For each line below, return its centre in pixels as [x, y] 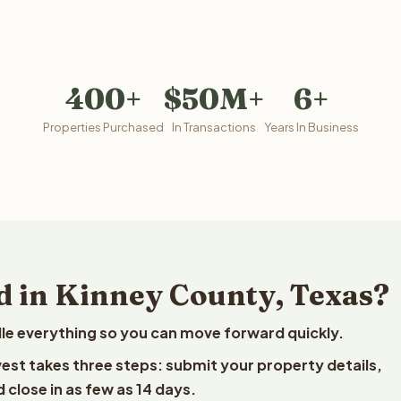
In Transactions [213, 127]
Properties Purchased [103, 127]
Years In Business [311, 127]
